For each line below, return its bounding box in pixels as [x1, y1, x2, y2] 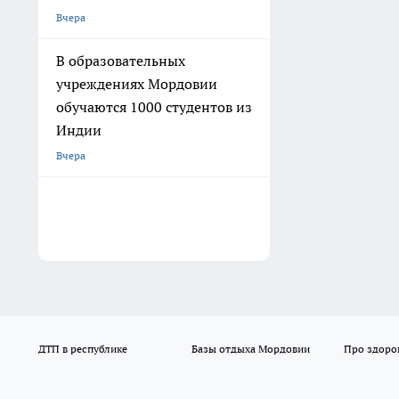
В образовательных [56, 52, 185, 70]
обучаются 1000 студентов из [56, 98, 252, 117]
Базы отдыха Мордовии [191, 342, 310, 356]
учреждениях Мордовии [56, 75, 217, 94]
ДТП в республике [38, 342, 127, 356]
